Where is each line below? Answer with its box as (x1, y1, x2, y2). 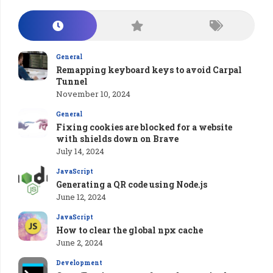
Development (56, 258, 102, 267)
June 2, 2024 (56, 236, 103, 248)
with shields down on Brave (56, 132, 179, 144)
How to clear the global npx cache (56, 224, 203, 236)
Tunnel (56, 75, 88, 87)
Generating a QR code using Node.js (56, 178, 207, 190)
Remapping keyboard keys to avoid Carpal (56, 63, 242, 76)
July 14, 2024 (56, 145, 104, 157)
